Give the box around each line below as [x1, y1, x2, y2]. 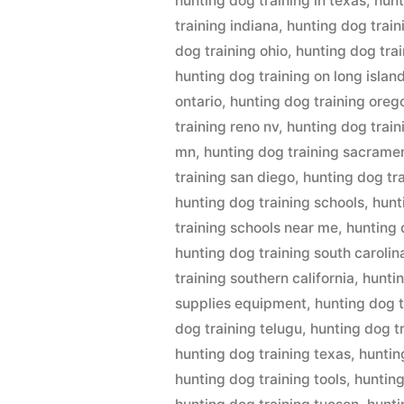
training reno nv [175, 118, 280, 135]
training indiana [175, 17, 280, 34]
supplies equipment [175, 295, 308, 312]
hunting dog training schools [175, 194, 365, 211]
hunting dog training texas [175, 345, 352, 363]
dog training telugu [175, 320, 303, 337]
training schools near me [175, 219, 339, 236]
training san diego [175, 169, 296, 186]
